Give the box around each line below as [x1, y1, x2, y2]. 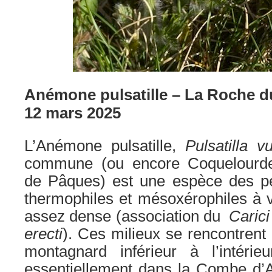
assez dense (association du [24, 208, 229, 225]
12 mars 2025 [24, 104, 121, 121]
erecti [24, 225, 63, 242]
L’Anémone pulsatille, [24, 137, 185, 154]
